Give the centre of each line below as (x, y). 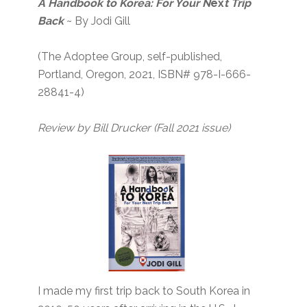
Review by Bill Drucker (95, 128)
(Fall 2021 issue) (192, 128)
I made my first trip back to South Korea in (144, 291)
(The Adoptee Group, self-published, (130, 57)
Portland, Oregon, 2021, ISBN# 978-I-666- (145, 75)
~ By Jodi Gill (97, 21)
